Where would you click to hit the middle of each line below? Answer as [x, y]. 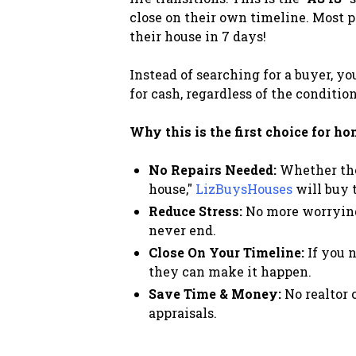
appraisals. [182, 312]
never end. [182, 230]
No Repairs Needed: [212, 169]
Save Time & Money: [215, 293]
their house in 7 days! [197, 36]
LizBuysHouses [244, 188]
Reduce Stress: [195, 211]
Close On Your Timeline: [226, 252]
